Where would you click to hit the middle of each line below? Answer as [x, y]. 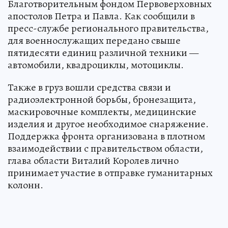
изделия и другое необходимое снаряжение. [108, 124]
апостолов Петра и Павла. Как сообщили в [101, 16]
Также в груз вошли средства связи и [89, 87]
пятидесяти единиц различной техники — [103, 52]
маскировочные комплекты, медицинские [102, 111]
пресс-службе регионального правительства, [108, 28]
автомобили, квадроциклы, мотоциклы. [96, 65]
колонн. [25, 185]
